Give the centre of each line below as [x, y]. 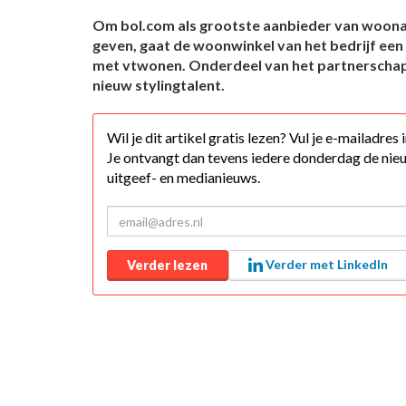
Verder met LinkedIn [325, 265]
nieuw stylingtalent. [159, 85]
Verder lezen [168, 266]
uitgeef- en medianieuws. [184, 178]
